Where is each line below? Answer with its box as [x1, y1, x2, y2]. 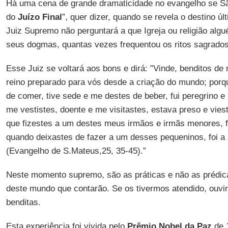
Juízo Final [17, 12, 62, 22]
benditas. [6, 197, 41, 207]
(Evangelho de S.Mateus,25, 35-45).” [6, 146, 146, 156]
